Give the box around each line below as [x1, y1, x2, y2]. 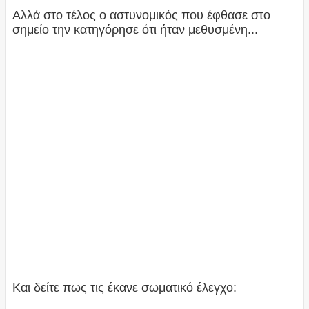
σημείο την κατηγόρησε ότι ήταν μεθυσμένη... [12, 22, 258, 37]
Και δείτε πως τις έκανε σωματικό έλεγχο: [12, 280, 237, 295]
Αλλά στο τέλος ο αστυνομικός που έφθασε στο [12, 8, 270, 22]
